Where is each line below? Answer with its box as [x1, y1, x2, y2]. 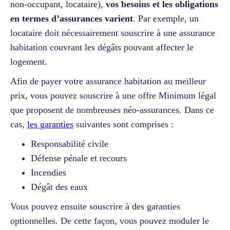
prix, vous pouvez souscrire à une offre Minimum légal [10, 90, 216, 101]
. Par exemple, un [133, 13, 199, 24]
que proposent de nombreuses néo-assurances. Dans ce [10, 104, 214, 115]
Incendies [31, 167, 66, 178]
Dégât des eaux [31, 181, 88, 192]
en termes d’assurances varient [10, 13, 133, 24]
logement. [10, 56, 50, 67]
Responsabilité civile [31, 138, 108, 149]
